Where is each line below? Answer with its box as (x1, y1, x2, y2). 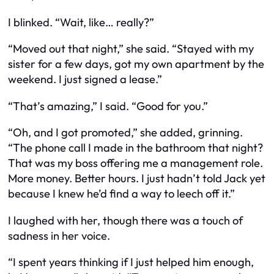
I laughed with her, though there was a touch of (8, 213, 243, 228)
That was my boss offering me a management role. (8, 156, 263, 171)
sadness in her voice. (8, 228, 110, 243)
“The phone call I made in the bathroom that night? (8, 141, 263, 155)
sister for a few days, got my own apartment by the (8, 57, 264, 72)
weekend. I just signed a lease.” (8, 72, 162, 87)
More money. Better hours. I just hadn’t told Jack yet (8, 171, 265, 186)
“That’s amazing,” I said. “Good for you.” (8, 98, 208, 113)
